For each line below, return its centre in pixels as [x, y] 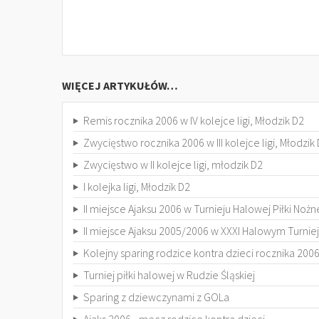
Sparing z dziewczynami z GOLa [156, 297]
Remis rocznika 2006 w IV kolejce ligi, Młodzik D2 [193, 120]
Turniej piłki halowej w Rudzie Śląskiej [169, 275]
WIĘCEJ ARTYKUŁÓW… [120, 85]
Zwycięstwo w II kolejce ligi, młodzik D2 [173, 164]
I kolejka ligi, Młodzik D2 [136, 187]
